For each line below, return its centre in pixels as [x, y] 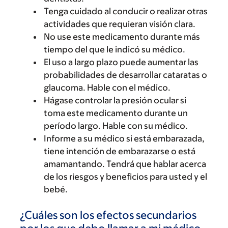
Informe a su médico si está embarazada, [124, 138]
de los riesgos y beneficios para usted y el [125, 177]
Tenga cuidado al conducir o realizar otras [126, 11]
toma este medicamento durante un [116, 113]
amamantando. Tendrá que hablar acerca [125, 164]
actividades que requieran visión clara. [120, 24]
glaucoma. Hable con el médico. [107, 88]
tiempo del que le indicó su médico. [115, 49]
